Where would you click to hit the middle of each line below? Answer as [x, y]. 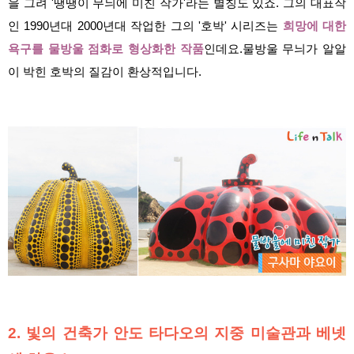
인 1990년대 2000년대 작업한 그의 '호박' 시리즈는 [145, 26]
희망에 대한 [314, 26]
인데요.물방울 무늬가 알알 [275, 49]
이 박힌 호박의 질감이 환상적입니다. [105, 72]
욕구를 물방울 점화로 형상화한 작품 [106, 49]
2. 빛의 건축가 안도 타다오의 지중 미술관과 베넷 [177, 333]
